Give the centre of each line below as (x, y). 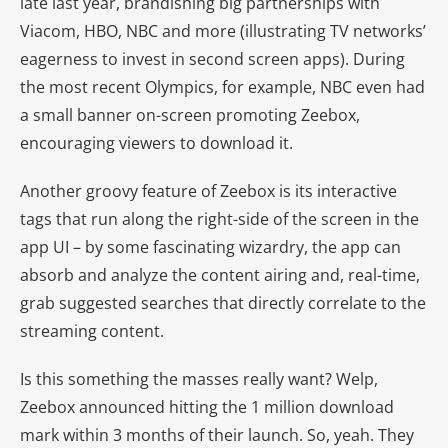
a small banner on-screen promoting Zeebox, (190, 114)
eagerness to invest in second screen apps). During (212, 58)
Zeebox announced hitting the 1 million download (207, 406)
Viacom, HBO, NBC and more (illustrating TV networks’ (223, 30)
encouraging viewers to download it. (156, 142)
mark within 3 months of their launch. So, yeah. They (217, 434)
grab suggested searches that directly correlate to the (223, 302)
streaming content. (92, 330)
